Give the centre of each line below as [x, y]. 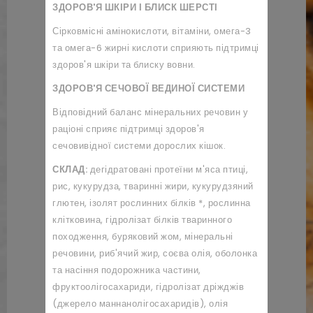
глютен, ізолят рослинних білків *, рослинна [152, 203]
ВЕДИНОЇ [173, 88]
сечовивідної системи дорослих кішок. [139, 146]
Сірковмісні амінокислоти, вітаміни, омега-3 [152, 31]
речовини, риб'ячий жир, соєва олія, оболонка [155, 253]
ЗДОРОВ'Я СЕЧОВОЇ [101, 88]
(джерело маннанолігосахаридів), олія [140, 304]
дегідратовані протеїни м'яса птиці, [168, 169]
